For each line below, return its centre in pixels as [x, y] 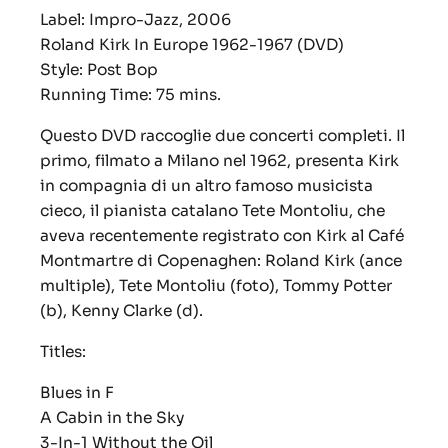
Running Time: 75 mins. [130, 95]
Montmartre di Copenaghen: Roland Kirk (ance [221, 261]
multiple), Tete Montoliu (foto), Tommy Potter [216, 286]
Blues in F [77, 393]
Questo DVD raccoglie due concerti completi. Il [222, 136]
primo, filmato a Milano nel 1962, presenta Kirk [219, 161]
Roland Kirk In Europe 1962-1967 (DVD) [192, 45]
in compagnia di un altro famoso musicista [206, 186]
